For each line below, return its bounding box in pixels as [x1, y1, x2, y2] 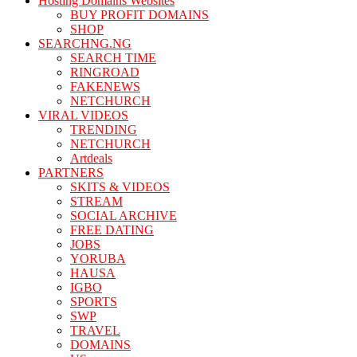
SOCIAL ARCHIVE [70, 209, 177, 222]
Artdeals [70, 151, 112, 165]
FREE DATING [70, 223, 154, 237]
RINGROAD [70, 65, 139, 79]
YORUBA [70, 252, 126, 265]
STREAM [70, 194, 123, 208]
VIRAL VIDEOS [38, 108, 128, 122]
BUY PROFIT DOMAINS [70, 8, 209, 22]
